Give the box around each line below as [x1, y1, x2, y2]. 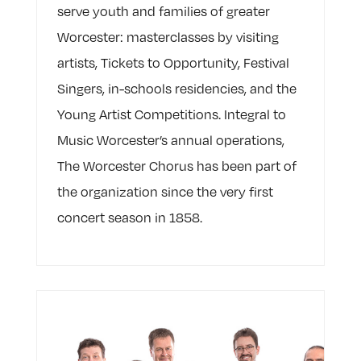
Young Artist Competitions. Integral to [56, 106, 286, 123]
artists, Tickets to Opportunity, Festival [56, 55, 289, 72]
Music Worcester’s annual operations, [56, 132, 284, 149]
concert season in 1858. [56, 210, 202, 226]
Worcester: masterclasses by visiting [56, 29, 279, 46]
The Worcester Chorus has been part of [56, 158, 297, 175]
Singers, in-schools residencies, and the [56, 81, 297, 98]
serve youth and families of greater [56, 3, 270, 20]
